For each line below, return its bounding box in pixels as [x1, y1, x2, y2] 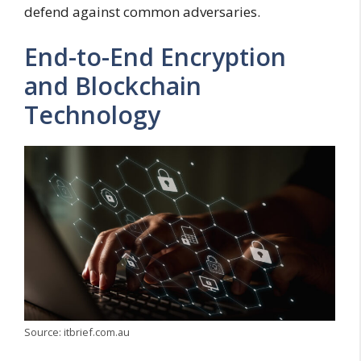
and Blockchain [24, 68, 201, 102]
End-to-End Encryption [24, 39, 286, 73]
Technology [24, 98, 160, 131]
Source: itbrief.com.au [24, 325, 130, 340]
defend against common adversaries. [24, 2, 260, 22]
